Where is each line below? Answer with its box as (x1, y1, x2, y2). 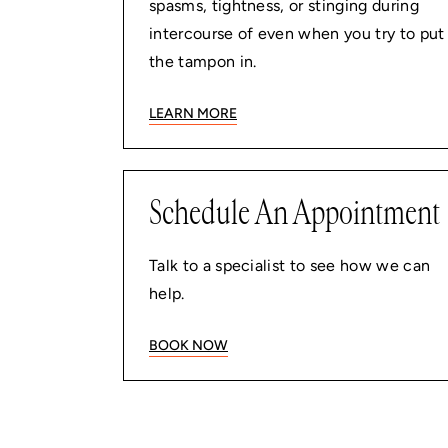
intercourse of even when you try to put (149, 24, 445, 43)
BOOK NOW (149, 337, 228, 354)
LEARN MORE (149, 105, 237, 122)
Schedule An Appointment (149, 192, 440, 234)
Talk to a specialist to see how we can (149, 256, 431, 275)
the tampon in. (149, 52, 257, 71)
